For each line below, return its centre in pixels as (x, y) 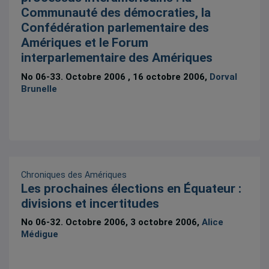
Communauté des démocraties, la (116, 13)
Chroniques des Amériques (74, 174)
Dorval (224, 77)
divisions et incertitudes (90, 203)
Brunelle (39, 89)
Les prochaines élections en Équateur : (131, 188)
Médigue (40, 234)
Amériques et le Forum (85, 43)
